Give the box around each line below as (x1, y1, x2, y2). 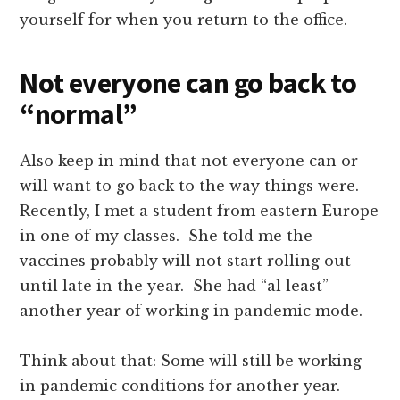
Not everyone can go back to (20, 65, 357, 102)
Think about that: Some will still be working (20, 352, 362, 371)
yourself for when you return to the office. (20, 11, 348, 29)
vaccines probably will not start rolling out (20, 252, 352, 271)
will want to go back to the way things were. (20, 177, 364, 196)
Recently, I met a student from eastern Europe (20, 202, 379, 221)
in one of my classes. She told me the (20, 227, 313, 246)
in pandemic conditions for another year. (20, 377, 341, 396)
